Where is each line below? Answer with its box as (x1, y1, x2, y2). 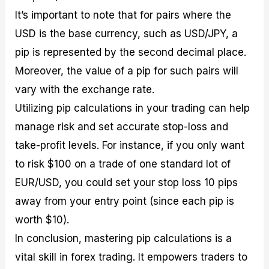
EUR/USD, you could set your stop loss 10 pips (15, 176, 238, 189)
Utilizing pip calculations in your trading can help (15, 101, 250, 114)
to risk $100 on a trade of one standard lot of (15, 157, 231, 170)
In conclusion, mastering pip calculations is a (15, 232, 232, 244)
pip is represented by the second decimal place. (15, 46, 247, 58)
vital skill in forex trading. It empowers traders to (15, 250, 248, 263)
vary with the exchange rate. (15, 83, 155, 95)
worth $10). (15, 213, 70, 226)
